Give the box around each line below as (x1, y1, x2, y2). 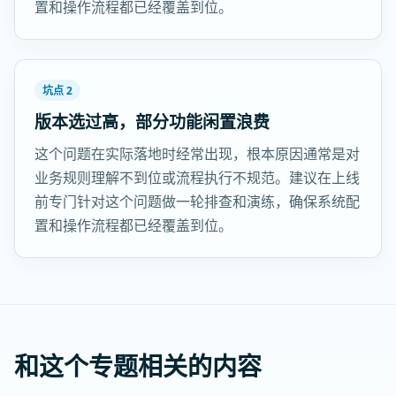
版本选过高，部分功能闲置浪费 (34, 110, 270, 133)
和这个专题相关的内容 (14, 349, 262, 383)
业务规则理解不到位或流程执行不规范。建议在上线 (34, 168, 360, 187)
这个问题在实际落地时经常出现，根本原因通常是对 (34, 144, 360, 164)
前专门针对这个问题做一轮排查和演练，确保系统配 (34, 192, 360, 211)
